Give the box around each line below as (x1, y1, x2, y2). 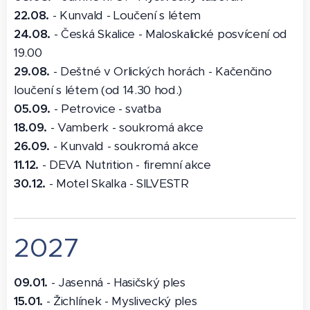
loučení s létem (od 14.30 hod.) (14, 82, 183, 98)
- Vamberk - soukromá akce (47, 120, 203, 135)
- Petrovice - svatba (51, 101, 161, 116)
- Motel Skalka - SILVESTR (46, 176, 189, 191)
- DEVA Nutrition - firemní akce (39, 157, 211, 172)
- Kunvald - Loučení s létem (49, 8, 201, 23)
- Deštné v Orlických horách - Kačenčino (50, 64, 272, 79)
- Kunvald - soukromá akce (50, 138, 199, 154)
